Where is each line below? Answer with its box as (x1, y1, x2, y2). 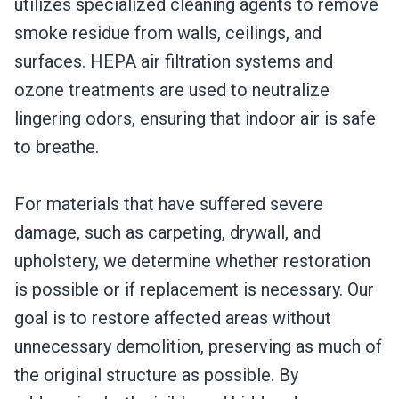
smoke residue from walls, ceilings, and (14, 22, 322, 45)
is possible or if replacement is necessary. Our (14, 279, 374, 301)
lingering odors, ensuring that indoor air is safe (14, 108, 376, 130)
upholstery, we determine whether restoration (14, 250, 370, 273)
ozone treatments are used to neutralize (14, 79, 330, 102)
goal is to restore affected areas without (14, 307, 331, 330)
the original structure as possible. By (14, 364, 298, 387)
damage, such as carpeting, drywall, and (14, 222, 321, 244)
